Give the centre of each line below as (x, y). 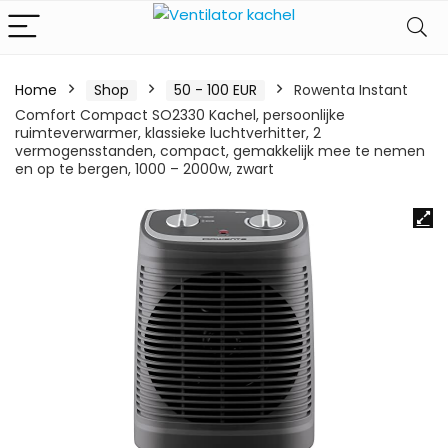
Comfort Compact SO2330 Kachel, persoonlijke (180, 115)
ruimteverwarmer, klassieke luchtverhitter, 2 (168, 133)
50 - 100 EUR (215, 90)
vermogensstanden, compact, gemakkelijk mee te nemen (220, 151)
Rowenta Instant (351, 90)
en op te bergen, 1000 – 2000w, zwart (144, 169)
